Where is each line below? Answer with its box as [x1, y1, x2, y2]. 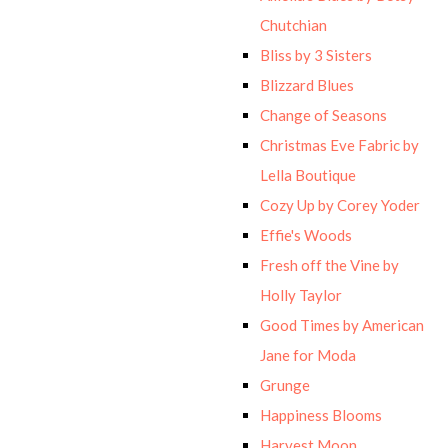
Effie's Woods [260, 225, 352, 244]
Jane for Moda [260, 345, 356, 364]
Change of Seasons [260, 105, 387, 124]
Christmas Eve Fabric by [260, 135, 419, 154]
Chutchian [260, 15, 327, 34]
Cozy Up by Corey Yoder [260, 195, 420, 214]
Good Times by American [260, 315, 424, 334]
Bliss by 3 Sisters [260, 45, 372, 64]
